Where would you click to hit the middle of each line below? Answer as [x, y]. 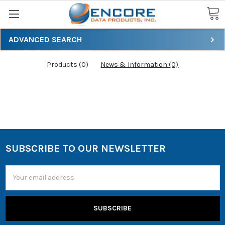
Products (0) [67, 64]
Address [19, 181]
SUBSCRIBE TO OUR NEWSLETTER [85, 148]
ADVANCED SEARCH [45, 39]
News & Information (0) [140, 64]
